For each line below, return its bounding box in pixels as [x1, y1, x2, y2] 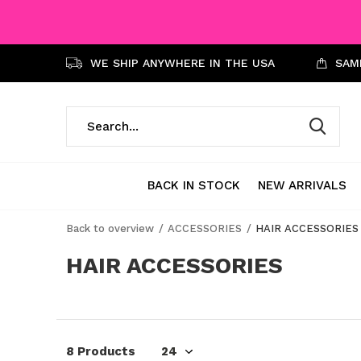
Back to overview [66, 222, 154, 234]
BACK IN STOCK [147, 177, 240, 193]
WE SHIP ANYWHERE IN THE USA [86, 56, 275, 69]
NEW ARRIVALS [258, 177, 346, 193]
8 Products [66, 344, 135, 359]
